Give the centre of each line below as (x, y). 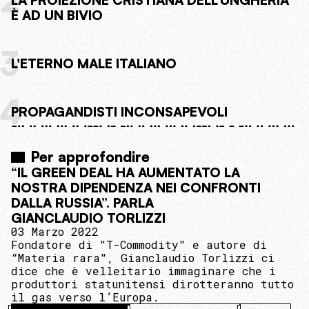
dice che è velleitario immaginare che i (143, 271)
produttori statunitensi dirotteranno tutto (152, 284)
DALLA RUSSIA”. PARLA (82, 203)
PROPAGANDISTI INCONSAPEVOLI (119, 112)
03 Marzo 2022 (55, 232)
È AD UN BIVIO (57, 16)
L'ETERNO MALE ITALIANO (94, 64)
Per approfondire (90, 157)
